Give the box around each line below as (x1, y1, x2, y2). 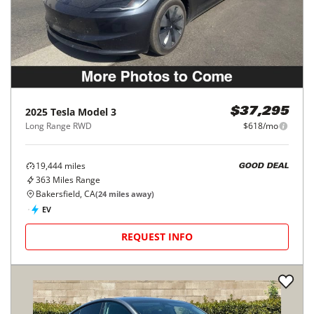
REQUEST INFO (121, 230, 193, 243)
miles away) (107, 189, 154, 199)
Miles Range (50, 174, 100, 186)
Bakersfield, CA (36, 188, 95, 200)
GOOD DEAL (238, 162, 289, 170)
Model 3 (78, 105, 116, 118)
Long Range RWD (25, 120, 92, 132)
